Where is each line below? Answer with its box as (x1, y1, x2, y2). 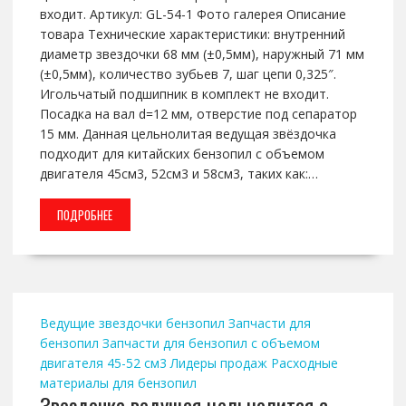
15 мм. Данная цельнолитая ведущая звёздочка (39, 125, 336, 143)
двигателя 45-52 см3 (39, 354, 167, 372)
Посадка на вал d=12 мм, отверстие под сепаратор (39, 105, 357, 123)
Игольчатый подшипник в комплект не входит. (39, 85, 329, 103)
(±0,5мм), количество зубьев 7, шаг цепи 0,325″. (39, 65, 336, 83)
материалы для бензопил (39, 374, 197, 392)
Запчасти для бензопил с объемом (101, 334, 320, 353)
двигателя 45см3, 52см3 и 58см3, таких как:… (39, 165, 318, 183)
